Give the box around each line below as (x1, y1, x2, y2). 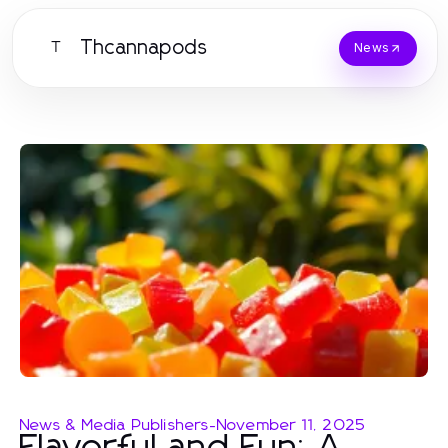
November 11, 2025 (216, 416, 367, 433)
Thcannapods (81, 38, 209, 58)
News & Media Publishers (20, 416, 210, 433)
